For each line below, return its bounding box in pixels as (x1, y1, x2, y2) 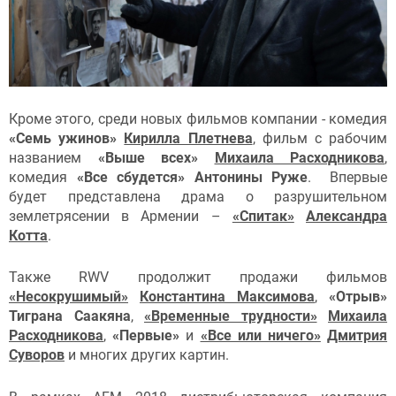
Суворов (9, 346, 65, 364)
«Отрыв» (329, 288, 387, 306)
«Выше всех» (97, 148, 215, 166)
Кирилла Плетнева (124, 129, 253, 147)
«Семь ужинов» (9, 129, 125, 147)
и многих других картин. (65, 346, 229, 364)
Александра (306, 207, 388, 225)
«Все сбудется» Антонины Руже (76, 168, 308, 186)
